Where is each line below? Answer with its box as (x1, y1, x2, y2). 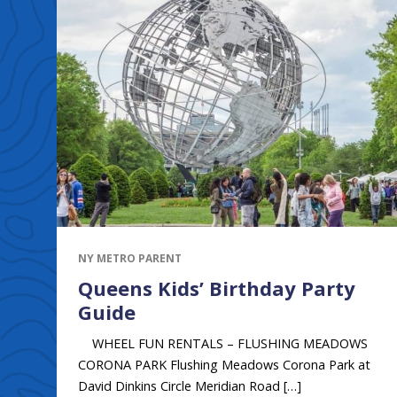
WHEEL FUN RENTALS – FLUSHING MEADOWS (78, 334, 368, 352)
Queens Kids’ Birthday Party (78, 274, 355, 301)
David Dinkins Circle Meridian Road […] (78, 377, 301, 394)
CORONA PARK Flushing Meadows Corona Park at (78, 355, 370, 373)
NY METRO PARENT (78, 250, 182, 266)
